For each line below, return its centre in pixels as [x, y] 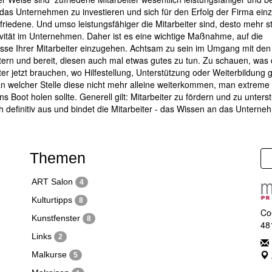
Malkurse [50, 254]
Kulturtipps [53, 200]
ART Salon [53, 182]
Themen [58, 158]
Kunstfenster [57, 218]
